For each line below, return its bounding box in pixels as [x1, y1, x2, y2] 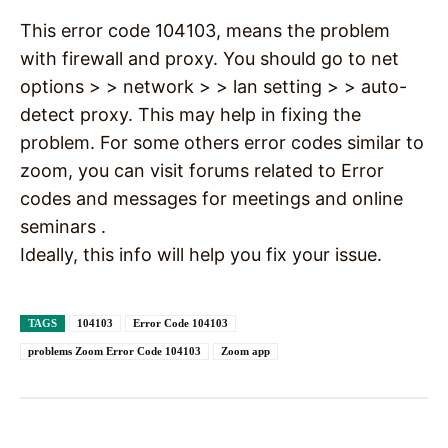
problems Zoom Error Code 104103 [28, 345, 201, 358]
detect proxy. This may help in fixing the [20, 104, 361, 126]
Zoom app [221, 345, 270, 358]
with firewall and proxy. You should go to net [20, 48, 399, 70]
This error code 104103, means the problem [20, 20, 390, 42]
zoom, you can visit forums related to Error [20, 160, 384, 182]
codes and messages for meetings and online [20, 188, 403, 210]
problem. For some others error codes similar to [20, 132, 424, 154]
